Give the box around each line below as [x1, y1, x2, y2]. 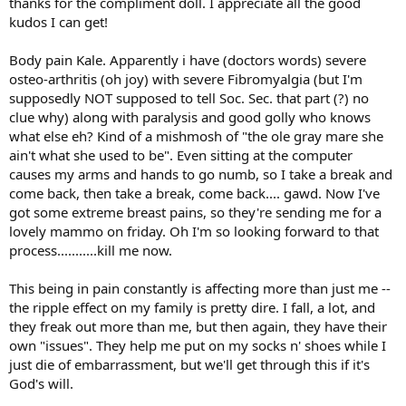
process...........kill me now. [9, 240, 172, 259]
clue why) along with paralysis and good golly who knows [9, 107, 371, 126]
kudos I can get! [9, 12, 108, 31]
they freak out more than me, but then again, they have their [9, 316, 387, 335]
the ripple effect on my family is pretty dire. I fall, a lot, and [9, 297, 375, 316]
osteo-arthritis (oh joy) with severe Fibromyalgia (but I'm [9, 69, 362, 88]
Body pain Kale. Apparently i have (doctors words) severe [9, 50, 366, 69]
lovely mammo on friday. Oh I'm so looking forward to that [9, 221, 379, 240]
